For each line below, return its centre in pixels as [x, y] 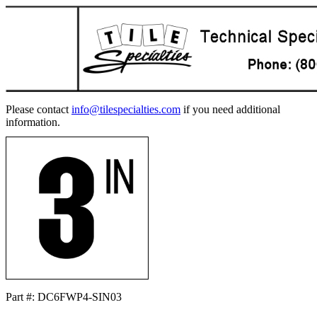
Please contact [39, 109]
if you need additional [230, 109]
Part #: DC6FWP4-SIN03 [64, 297]
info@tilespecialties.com [126, 109]
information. [33, 122]
